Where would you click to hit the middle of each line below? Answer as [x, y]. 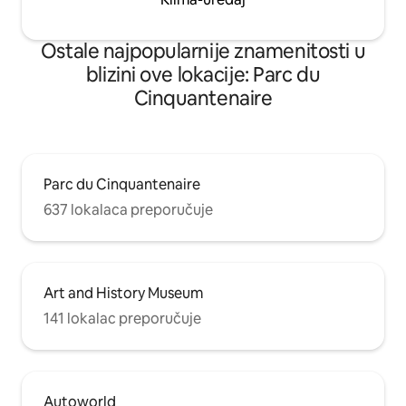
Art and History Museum [123, 294]
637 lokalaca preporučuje [128, 210]
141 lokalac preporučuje [122, 319]
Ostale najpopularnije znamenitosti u [203, 52]
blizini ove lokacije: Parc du [203, 75]
